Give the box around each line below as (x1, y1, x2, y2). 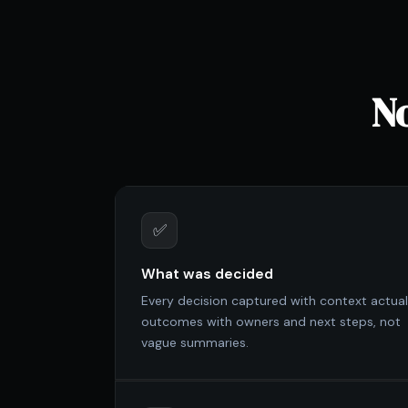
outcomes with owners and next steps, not (141, 313, 401, 331)
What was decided (141, 264, 273, 283)
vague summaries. (141, 334, 249, 352)
